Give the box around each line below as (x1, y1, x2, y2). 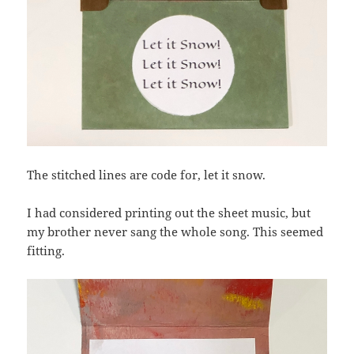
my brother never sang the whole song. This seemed (27, 223, 324, 239)
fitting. (27, 242, 66, 258)
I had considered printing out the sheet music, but (27, 204, 311, 220)
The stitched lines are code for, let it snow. (27, 166, 266, 183)
